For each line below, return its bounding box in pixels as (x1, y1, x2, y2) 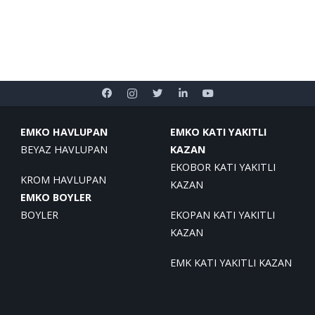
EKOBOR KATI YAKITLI (169, 160, 276, 174)
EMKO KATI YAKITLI (169, 125, 266, 139)
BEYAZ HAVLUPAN (20, 143, 108, 156)
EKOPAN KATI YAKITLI (169, 208, 275, 221)
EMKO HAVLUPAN (20, 125, 108, 139)
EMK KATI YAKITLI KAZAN (169, 256, 292, 269)
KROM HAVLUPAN (20, 173, 107, 186)
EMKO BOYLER (20, 191, 92, 204)
